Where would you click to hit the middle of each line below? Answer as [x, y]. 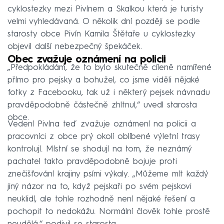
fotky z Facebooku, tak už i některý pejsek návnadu [109, 92]
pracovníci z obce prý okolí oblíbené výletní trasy [103, 136]
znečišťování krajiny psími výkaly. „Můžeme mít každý [108, 174]
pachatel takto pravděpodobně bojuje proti [92, 161]
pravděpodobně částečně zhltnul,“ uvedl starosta [102, 105]
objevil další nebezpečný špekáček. [75, 46]
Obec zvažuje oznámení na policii [87, 60]
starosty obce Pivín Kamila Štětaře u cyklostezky [101, 34]
